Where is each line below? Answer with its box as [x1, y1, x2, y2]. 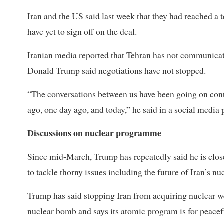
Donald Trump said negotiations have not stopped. [27, 64, 206, 77]
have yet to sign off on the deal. [27, 25, 137, 38]
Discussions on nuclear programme [27, 126, 161, 140]
